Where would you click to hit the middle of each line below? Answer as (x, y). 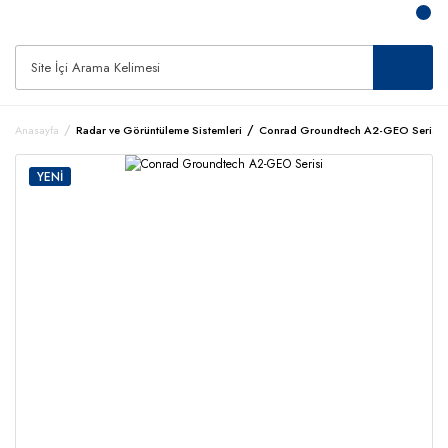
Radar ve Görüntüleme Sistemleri (159, 130)
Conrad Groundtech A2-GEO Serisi (350, 130)
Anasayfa (37, 130)
